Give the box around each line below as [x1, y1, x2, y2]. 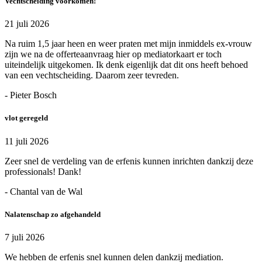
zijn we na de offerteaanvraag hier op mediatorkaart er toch [5, 49, 222, 60]
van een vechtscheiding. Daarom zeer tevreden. [5, 70, 179, 81]
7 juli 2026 [5, 232, 44, 242]
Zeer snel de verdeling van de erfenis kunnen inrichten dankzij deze [5, 156, 253, 166]
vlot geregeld [5, 113, 48, 123]
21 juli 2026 [5, 19, 49, 29]
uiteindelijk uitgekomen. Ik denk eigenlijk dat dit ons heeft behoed [5, 60, 248, 70]
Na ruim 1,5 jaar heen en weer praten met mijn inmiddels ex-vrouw [5, 39, 252, 49]
